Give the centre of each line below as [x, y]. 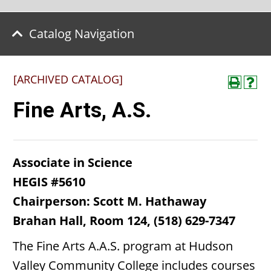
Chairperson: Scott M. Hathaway [109, 201]
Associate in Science [73, 162]
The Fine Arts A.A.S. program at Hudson [123, 246]
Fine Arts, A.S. [82, 110]
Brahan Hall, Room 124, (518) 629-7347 [124, 220]
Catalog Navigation [82, 34]
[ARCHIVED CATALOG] [68, 79]
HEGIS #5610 [49, 182]
